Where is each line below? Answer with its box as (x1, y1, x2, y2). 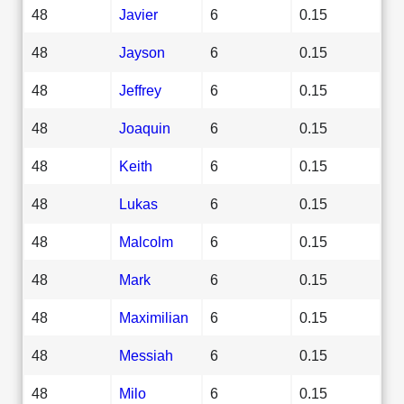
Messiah (119, 346, 173, 363)
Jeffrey (119, 81, 161, 98)
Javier (119, 5, 158, 23)
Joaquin (119, 119, 170, 136)
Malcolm (119, 233, 173, 250)
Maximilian (119, 308, 188, 326)
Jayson (119, 43, 165, 60)
